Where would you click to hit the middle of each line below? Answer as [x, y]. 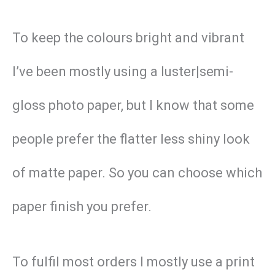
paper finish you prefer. [82, 206]
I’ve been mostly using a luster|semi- [123, 71]
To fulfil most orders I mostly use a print [134, 262]
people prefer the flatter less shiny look [131, 139]
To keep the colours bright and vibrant [128, 37]
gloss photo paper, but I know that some [133, 105]
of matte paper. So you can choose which [137, 172]
